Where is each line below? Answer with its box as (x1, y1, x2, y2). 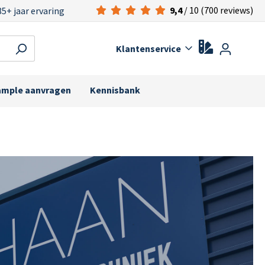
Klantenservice (115, 43, 181, 54)
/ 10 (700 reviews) (182, 4, 253, 16)
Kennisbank (90, 83, 140, 96)
